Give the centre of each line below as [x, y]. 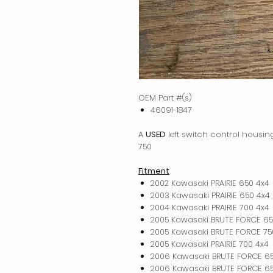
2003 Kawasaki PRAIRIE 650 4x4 [210, 195]
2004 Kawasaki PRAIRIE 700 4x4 [210, 207]
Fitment [154, 171]
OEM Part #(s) [165, 97]
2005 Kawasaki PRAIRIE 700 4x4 [210, 244]
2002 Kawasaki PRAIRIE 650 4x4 [210, 183]
